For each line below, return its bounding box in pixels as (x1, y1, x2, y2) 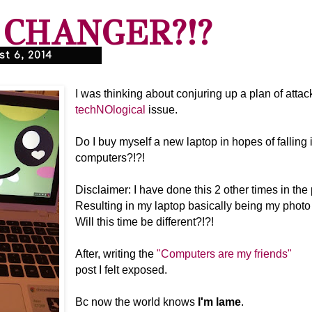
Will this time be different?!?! (75, 216, 217, 228)
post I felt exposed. (75, 264, 170, 276)
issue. (146, 104, 180, 116)
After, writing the (75, 248, 157, 260)
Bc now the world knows (75, 296, 195, 309)
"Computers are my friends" (157, 248, 292, 260)
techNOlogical (75, 104, 146, 116)
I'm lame (195, 296, 241, 309)
